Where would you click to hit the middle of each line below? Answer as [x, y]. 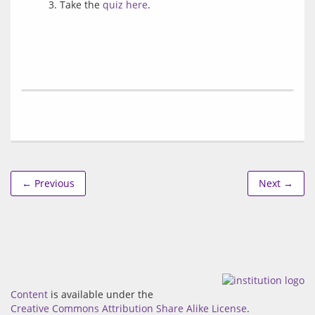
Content [29, 294]
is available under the [101, 294]
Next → [276, 183]
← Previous [48, 183]
